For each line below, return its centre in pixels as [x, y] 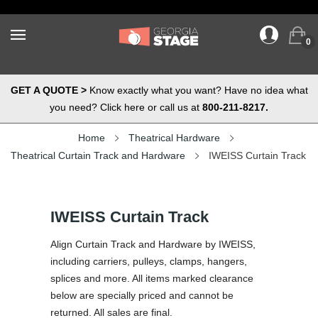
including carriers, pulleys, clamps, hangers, [149, 261]
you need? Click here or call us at [126, 107]
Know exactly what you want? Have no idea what [197, 90]
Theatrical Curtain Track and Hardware [98, 155]
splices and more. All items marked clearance [152, 278]
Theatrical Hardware [174, 138]
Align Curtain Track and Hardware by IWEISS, [153, 244]
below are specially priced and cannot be [142, 295]
